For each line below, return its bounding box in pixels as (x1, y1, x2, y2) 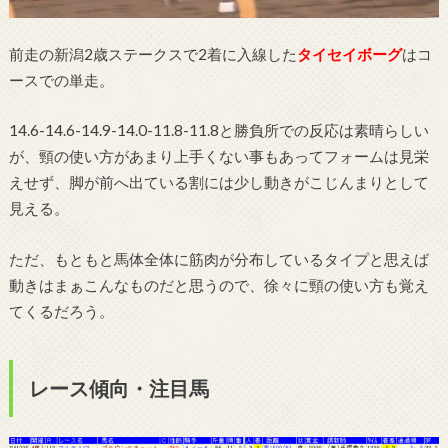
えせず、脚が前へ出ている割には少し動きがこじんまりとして (8, 173, 429, 192)
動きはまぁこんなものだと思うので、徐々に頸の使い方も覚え (8, 275, 429, 294)
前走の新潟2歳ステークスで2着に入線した (8, 44, 297, 63)
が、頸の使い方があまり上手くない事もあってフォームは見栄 (8, 147, 429, 166)
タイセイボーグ (296, 44, 402, 63)
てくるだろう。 (8, 301, 114, 320)
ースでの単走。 (8, 70, 114, 89)
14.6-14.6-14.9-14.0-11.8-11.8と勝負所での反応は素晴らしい (8, 121, 429, 140)
